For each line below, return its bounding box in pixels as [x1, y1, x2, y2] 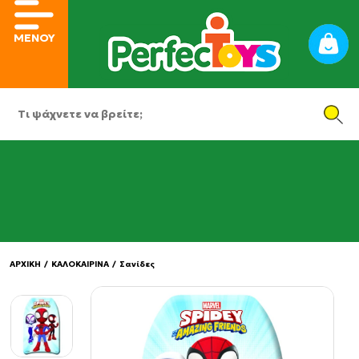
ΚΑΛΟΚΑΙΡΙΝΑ [51, 259, 109, 269]
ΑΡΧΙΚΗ [10, 259, 41, 269]
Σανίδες [119, 259, 155, 269]
